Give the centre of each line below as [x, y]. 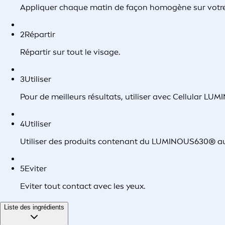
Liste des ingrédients [34, 207]
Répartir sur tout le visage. [70, 52]
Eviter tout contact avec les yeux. [83, 186]
